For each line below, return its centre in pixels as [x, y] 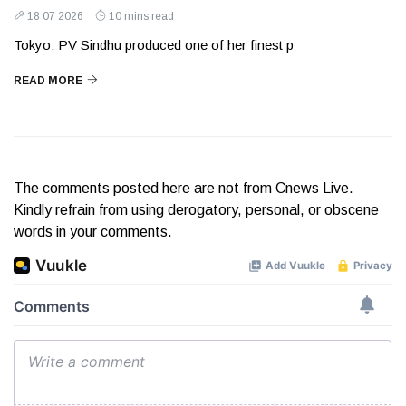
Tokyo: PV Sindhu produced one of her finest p [154, 45]
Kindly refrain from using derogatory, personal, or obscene [196, 210]
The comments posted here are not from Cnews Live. [184, 188]
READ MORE [48, 81]
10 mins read [141, 17]
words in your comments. [93, 232]
